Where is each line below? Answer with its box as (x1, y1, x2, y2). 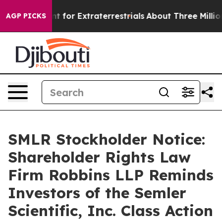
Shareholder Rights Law (8, 148, 191, 166)
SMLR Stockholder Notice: (8, 130, 205, 149)
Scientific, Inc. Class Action (8, 201, 213, 220)
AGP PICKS (6, 11, 46, 20)
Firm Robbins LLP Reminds (8, 166, 214, 184)
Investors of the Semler (8, 183, 186, 202)
